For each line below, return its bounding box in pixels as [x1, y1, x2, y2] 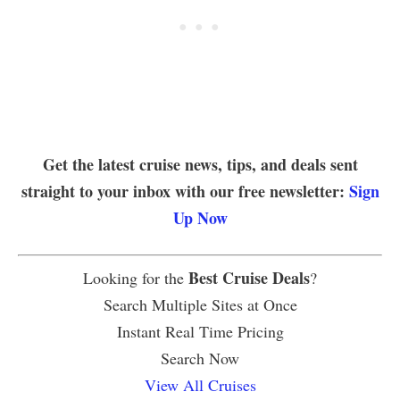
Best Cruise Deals [188, 266, 310, 290]
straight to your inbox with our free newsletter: [21, 179, 349, 204]
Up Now [172, 206, 228, 230]
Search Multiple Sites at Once [103, 294, 297, 316]
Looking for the [83, 267, 188, 289]
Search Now [161, 347, 239, 370]
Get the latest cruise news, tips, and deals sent [42, 153, 358, 177]
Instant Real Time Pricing [116, 321, 284, 343]
